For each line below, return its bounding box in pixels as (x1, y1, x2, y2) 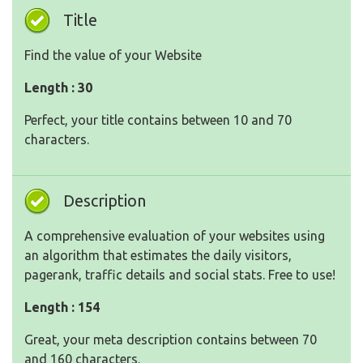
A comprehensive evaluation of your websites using (24, 228, 325, 244)
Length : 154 (24, 300, 100, 315)
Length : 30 (24, 80, 92, 96)
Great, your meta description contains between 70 (24, 332, 317, 348)
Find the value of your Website (24, 48, 202, 63)
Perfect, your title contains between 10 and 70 (24, 113, 292, 128)
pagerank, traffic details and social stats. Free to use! (24, 267, 335, 283)
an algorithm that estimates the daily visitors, (24, 248, 292, 263)
